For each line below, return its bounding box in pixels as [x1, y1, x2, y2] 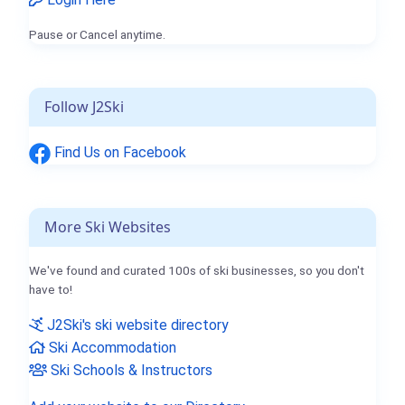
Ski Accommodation [45, 339, 176, 357]
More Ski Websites [44, 217, 171, 238]
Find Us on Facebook [51, 144, 186, 162]
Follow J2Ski [44, 97, 124, 118]
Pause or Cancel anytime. [29, 27, 165, 42]
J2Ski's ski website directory [43, 316, 229, 334]
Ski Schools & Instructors [47, 362, 212, 380]
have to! [29, 282, 72, 297]
